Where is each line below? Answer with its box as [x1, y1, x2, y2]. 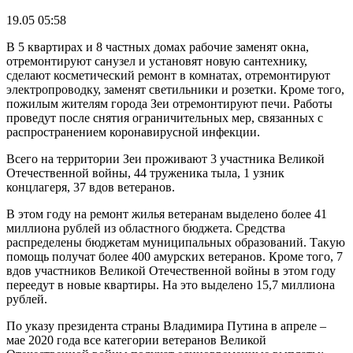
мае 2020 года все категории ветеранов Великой [6, 333, 266, 347]
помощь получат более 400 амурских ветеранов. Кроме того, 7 [6, 249, 343, 263]
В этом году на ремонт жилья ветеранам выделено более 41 [6, 206, 327, 221]
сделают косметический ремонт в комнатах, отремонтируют [6, 68, 330, 82]
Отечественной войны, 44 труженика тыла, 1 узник [6, 165, 284, 180]
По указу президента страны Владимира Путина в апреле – [6, 318, 326, 333]
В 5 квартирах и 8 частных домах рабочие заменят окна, [6, 39, 309, 54]
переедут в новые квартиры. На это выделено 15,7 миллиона [6, 277, 335, 292]
